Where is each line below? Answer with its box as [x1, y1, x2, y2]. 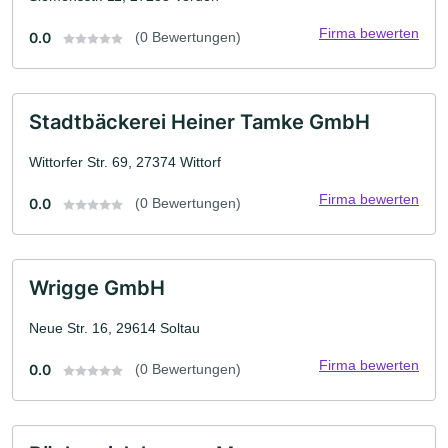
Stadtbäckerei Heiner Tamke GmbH [29, 110, 370, 134]
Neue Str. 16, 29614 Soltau [29, 320, 200, 336]
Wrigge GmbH [29, 276, 165, 300]
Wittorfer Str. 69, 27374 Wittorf [29, 154, 221, 170]
